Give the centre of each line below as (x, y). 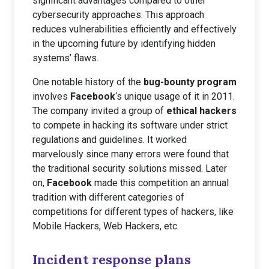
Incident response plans (112, 259)
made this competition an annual (160, 183)
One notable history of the (88, 82)
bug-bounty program (190, 82)
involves (51, 96)
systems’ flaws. (65, 58)
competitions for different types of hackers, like (133, 212)
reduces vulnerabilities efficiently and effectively (134, 29)
